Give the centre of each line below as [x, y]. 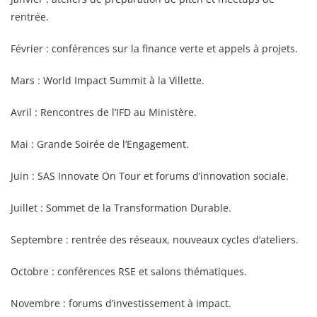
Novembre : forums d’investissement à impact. [121, 303]
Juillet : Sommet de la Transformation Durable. [121, 207]
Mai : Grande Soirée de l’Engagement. [100, 144]
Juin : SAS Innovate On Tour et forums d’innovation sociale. [150, 175]
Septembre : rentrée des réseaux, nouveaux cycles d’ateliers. [155, 239]
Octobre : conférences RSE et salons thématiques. [129, 271]
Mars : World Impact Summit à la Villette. [108, 80]
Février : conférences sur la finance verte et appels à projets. [154, 48]
